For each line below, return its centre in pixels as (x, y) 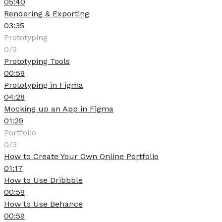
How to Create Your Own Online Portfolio (81, 156)
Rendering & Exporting (47, 14)
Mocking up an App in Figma (59, 109)
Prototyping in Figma (44, 85)
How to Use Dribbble (43, 180)
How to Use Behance (43, 204)
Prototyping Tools (37, 61)
